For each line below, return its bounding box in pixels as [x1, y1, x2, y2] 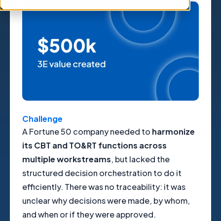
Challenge [22, 113, 63, 124]
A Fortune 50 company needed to [22, 126, 152, 137]
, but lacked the [111, 154, 170, 165]
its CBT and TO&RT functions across [22, 140, 167, 151]
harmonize [152, 126, 195, 137]
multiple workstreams [22, 154, 111, 165]
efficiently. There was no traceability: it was [22, 182, 185, 192]
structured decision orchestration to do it [22, 168, 182, 179]
